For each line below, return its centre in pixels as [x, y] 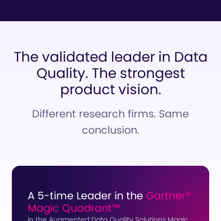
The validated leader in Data [110, 57]
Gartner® [168, 196]
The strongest [138, 74]
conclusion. [110, 130]
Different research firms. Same [110, 114]
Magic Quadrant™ [74, 208]
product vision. [110, 90]
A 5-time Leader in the [87, 196]
